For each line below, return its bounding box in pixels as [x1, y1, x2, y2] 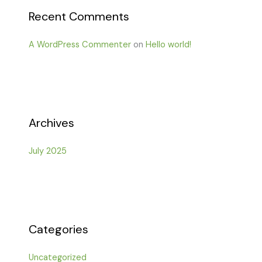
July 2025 [29, 146, 67, 157]
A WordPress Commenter [29, 39, 132, 50]
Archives [29, 115, 75, 131]
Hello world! [146, 39, 192, 50]
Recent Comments [29, 8, 130, 24]
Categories [29, 222, 89, 237]
